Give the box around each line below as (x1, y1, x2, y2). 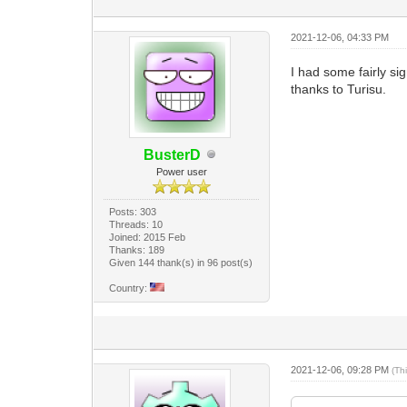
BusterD (144, 146, 202, 163)
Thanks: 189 (109, 243, 165, 255)
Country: (109, 282, 151, 293)
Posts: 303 (109, 205, 157, 217)
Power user (155, 165, 207, 177)
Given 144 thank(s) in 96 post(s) (109, 256, 253, 268)
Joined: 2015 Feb (109, 231, 186, 243)
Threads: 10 (109, 218, 164, 230)
